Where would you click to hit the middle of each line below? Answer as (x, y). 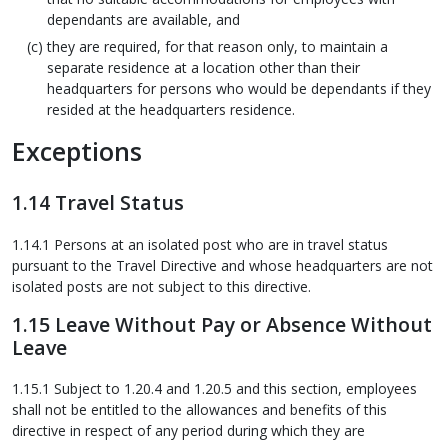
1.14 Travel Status (98, 203)
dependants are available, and (143, 20)
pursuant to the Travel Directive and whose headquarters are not (222, 265)
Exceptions (77, 151)
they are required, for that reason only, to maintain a (217, 47)
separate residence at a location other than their (203, 68)
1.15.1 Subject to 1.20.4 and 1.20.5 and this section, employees (214, 389)
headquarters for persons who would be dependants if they (239, 89)
